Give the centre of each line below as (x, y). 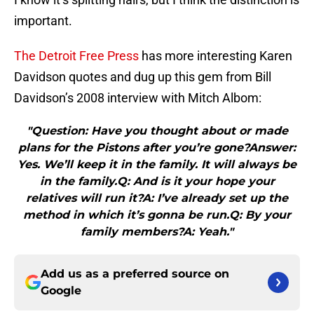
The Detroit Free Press (76, 56)
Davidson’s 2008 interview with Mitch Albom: (138, 98)
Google (61, 291)
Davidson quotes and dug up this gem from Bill (143, 77)
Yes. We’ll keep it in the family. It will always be (157, 165)
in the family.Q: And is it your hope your (157, 182)
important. (43, 21)
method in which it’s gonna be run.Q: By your (157, 215)
